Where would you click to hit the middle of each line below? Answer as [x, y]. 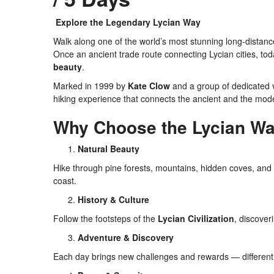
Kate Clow [149, 86]
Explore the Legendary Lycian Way [127, 22]
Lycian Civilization [196, 218]
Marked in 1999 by [91, 86]
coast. [65, 180]
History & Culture [113, 199]
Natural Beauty [109, 149]
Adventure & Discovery [126, 237]
